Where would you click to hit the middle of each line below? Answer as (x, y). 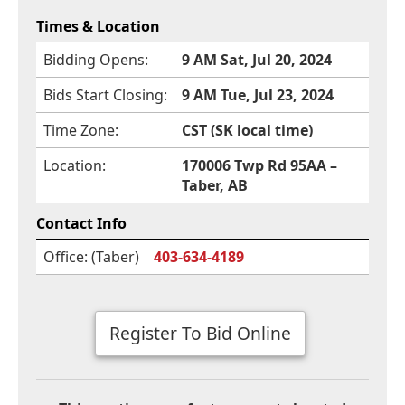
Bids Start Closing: (105, 94)
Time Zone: (81, 130)
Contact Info (81, 223)
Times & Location (98, 26)
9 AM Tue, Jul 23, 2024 (258, 94)
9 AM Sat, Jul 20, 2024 (257, 59)
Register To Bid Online (200, 333)
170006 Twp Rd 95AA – (259, 165)
